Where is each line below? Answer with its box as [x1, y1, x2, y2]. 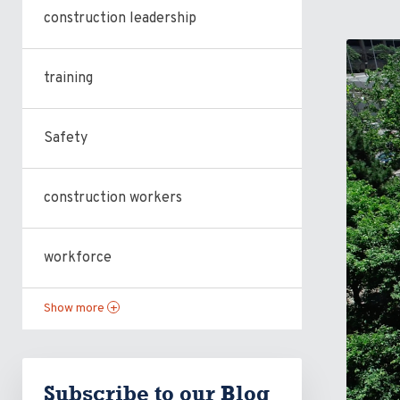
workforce [44, 249, 112, 267]
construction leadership [44, 10, 196, 28]
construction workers [44, 189, 182, 207]
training [44, 70, 93, 87]
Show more [44, 301, 107, 316]
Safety [44, 129, 87, 147]
